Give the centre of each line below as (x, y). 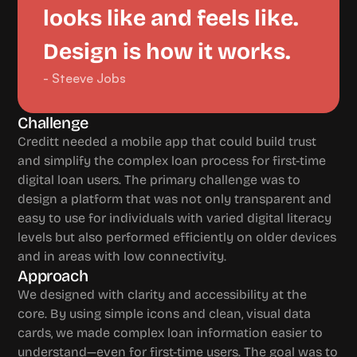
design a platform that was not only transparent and (175, 199)
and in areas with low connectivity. (122, 256)
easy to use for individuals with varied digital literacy (175, 218)
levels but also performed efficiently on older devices (177, 237)
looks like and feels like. (171, 18)
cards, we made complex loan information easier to (171, 333)
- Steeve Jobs (85, 78)
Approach (53, 276)
